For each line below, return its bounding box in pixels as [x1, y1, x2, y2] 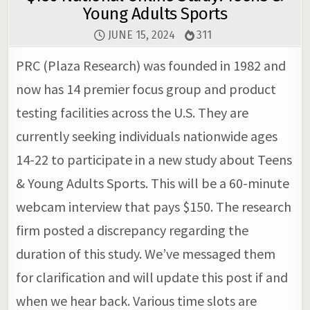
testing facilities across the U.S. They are [16, 104, 249, 122]
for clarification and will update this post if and [16, 268, 289, 286]
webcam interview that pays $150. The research [16, 198, 292, 216]
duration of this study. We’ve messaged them [16, 245, 276, 263]
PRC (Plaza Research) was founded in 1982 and [16, 57, 286, 75]
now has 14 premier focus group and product [16, 80, 277, 98]
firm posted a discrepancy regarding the [16, 221, 249, 239]
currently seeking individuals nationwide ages [16, 127, 278, 145]
